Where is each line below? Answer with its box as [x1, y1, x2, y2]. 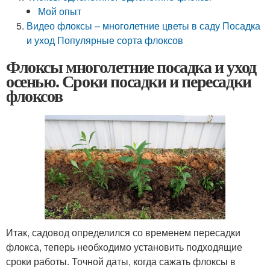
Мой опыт [38, 4, 82, 18]
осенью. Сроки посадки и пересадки [6, 69, 251, 93]
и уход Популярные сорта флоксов [27, 33, 184, 47]
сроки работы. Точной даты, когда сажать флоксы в [6, 254, 236, 269]
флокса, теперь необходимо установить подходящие [6, 240, 242, 254]
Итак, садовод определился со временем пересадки [6, 225, 240, 240]
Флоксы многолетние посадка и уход [6, 54, 256, 79]
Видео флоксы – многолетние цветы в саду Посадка [27, 19, 261, 33]
